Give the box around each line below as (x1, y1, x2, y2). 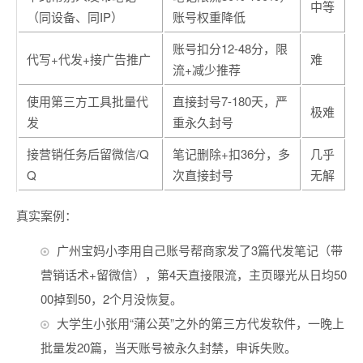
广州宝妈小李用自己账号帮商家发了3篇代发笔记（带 (57, 241, 343, 258)
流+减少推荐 (173, 61, 241, 78)
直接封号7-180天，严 (173, 92, 288, 109)
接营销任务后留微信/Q (27, 145, 149, 162)
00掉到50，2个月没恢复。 (41, 290, 182, 307)
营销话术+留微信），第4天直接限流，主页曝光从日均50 (41, 266, 347, 283)
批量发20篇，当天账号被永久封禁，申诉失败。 (41, 339, 297, 356)
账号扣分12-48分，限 (173, 40, 288, 57)
